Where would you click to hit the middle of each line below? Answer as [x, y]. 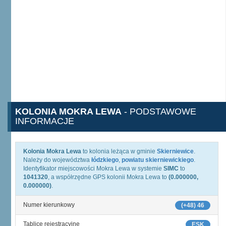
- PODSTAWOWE [159, 111]
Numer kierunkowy [49, 205]
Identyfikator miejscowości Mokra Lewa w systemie [93, 168]
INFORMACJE [45, 121]
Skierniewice [175, 151]
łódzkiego [105, 160]
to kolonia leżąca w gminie [119, 151]
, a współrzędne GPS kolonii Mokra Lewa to [108, 177]
